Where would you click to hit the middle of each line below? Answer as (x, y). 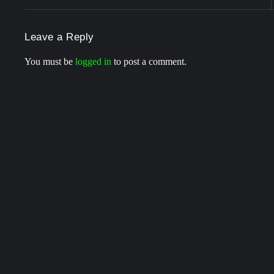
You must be (50, 62)
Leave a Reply (59, 37)
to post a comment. (149, 62)
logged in (93, 62)
